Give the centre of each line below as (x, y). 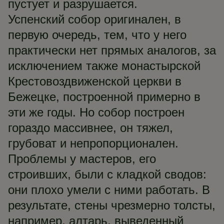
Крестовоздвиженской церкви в (95, 81)
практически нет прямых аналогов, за (112, 50)
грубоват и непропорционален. (93, 143)
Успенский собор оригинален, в (94, 19)
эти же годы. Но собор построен (96, 112)
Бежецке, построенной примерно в (104, 97)
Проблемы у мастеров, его (82, 159)
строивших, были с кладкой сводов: (107, 174)
